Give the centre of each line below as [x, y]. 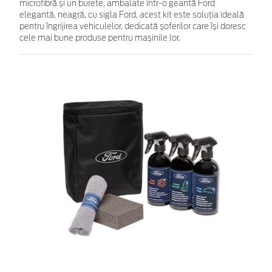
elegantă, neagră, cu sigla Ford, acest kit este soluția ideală [132, 15]
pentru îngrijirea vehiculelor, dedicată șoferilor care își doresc [133, 27]
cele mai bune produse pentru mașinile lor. [100, 38]
